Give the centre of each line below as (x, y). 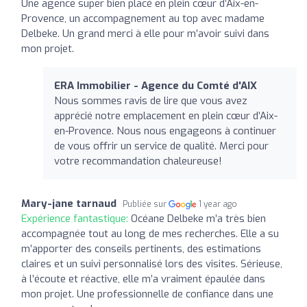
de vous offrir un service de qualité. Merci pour (161, 146)
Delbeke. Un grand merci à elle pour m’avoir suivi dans (145, 33)
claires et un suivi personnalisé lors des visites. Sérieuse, (152, 263)
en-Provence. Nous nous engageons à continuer (165, 131)
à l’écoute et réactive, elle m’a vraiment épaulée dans (143, 279)
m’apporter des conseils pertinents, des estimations (141, 248)
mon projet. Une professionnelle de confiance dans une (147, 294)
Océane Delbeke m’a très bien (198, 218)
